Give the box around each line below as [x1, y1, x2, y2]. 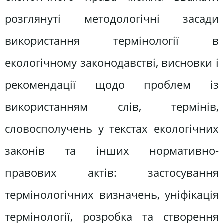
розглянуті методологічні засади [5, 11, 219, 27]
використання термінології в [5, 33, 219, 49]
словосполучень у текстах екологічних [5, 121, 219, 137]
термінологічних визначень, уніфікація [5, 187, 219, 203]
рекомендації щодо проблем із [5, 77, 219, 93]
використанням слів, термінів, [5, 99, 219, 115]
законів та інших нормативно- [5, 143, 219, 159]
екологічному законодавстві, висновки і [5, 55, 219, 71]
